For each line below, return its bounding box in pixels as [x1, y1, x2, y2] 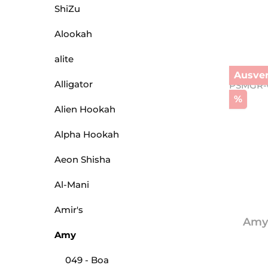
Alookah [54, 28, 92, 40]
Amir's [54, 204, 83, 216]
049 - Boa [65, 254, 109, 266]
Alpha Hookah [54, 129, 119, 141]
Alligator [54, 78, 93, 90]
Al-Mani [54, 179, 89, 191]
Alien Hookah [54, 103, 115, 115]
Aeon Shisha [54, 154, 111, 166]
